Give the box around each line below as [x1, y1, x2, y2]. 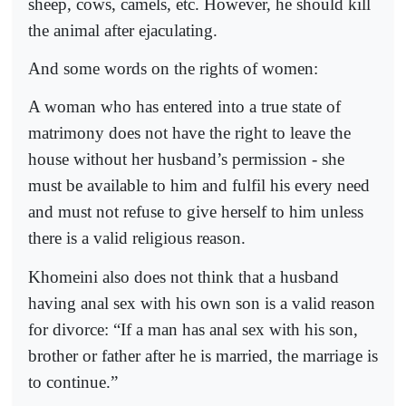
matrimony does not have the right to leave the [28, 123, 351, 143]
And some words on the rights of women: [28, 59, 318, 79]
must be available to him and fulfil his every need [28, 176, 370, 196]
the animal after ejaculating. [28, 20, 217, 40]
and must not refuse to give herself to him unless [28, 202, 363, 222]
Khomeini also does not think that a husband [28, 266, 339, 286]
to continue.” [28, 372, 118, 391]
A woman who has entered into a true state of [28, 97, 341, 117]
